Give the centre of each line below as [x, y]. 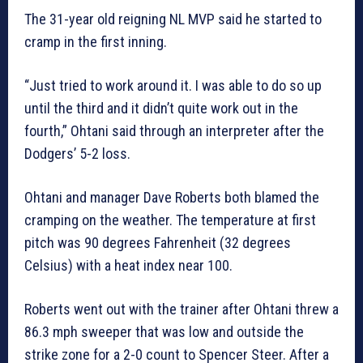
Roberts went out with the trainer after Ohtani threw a [181, 310]
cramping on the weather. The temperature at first [170, 220]
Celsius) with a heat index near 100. [128, 266]
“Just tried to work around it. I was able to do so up [173, 86]
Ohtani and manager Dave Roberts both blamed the [172, 198]
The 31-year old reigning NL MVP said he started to [173, 19]
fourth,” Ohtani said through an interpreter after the [174, 131]
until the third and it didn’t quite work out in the [161, 109]
